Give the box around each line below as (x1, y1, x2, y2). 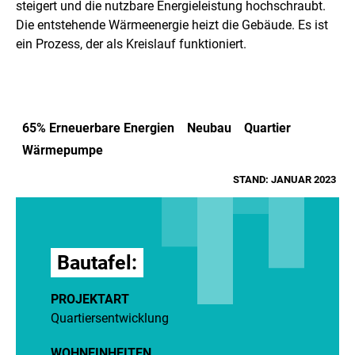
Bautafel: (57, 250, 137, 274)
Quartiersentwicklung (51, 311, 169, 326)
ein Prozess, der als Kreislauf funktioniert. (16, 36, 246, 52)
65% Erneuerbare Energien (22, 120, 174, 136)
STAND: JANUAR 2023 (233, 173, 336, 185)
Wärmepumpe (22, 142, 103, 158)
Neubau (187, 120, 231, 136)
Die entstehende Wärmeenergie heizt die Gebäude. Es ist (16, 17, 328, 32)
